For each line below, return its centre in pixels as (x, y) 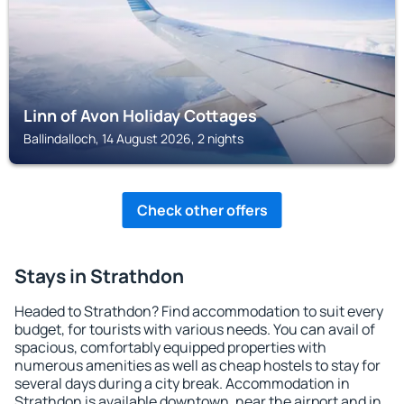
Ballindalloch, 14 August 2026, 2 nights (133, 138)
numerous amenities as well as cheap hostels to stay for (197, 365)
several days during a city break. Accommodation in (182, 383)
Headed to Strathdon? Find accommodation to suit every (199, 311)
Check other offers (202, 210)
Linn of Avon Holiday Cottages (140, 115)
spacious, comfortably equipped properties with (170, 347)
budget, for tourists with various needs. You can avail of (195, 329)
